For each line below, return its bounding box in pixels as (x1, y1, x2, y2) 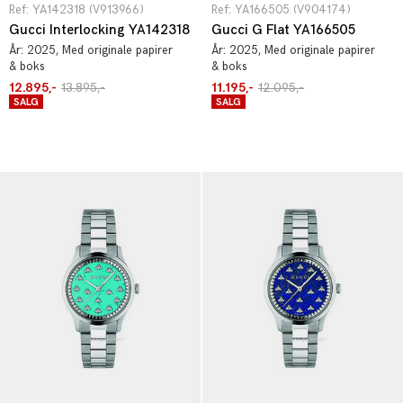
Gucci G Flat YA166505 (211, 22, 355, 39)
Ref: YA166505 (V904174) (211, 3, 351, 17)
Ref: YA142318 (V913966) (9, 3, 144, 17)
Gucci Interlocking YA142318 (9, 22, 190, 39)
